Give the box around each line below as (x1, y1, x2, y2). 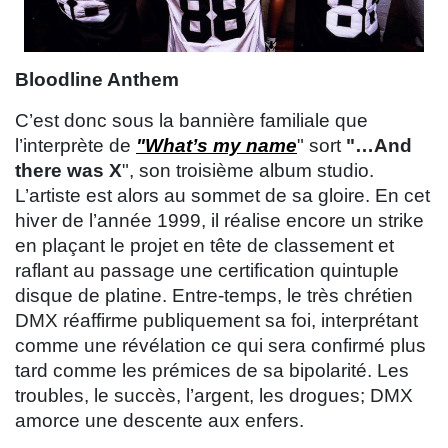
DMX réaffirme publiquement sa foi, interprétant (15, 310, 418, 332)
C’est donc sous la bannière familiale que (15, 110, 368, 132)
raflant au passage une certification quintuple (15, 260, 399, 282)
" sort (297, 135, 346, 157)
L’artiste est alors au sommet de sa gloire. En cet (15, 185, 430, 207)
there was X (15, 160, 122, 182)
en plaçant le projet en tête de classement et (15, 235, 394, 257)
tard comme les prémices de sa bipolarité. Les (15, 360, 409, 382)
